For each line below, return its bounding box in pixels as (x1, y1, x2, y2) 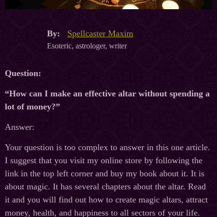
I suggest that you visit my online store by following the (5, 155, 202, 166)
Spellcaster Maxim (67, 28, 133, 38)
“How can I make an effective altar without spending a (5, 89, 210, 99)
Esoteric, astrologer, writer (47, 41, 127, 50)
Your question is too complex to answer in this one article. (5, 142, 210, 153)
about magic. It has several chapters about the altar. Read (5, 182, 206, 192)
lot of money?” (5, 102, 60, 112)
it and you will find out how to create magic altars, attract (5, 195, 208, 205)
